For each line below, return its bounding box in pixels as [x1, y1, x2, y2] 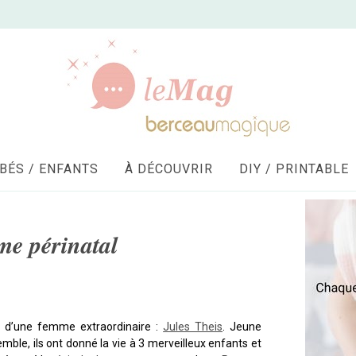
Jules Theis [163, 320, 223, 333]
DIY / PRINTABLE [238, 161, 349, 176]
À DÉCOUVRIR [124, 161, 213, 176]
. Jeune [222, 320, 262, 333]
